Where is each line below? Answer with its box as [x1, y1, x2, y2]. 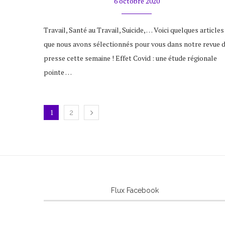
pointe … [44, 67, 72, 77]
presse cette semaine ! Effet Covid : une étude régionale [44, 53, 217, 63]
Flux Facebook [110, 186, 159, 195]
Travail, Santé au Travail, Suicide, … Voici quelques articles [44, 25, 224, 35]
